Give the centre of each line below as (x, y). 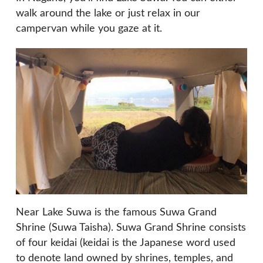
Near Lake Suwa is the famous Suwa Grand (116, 212)
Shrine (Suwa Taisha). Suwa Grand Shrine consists (131, 227)
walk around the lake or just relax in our (108, 14)
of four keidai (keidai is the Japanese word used (126, 243)
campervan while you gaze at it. (89, 29)
